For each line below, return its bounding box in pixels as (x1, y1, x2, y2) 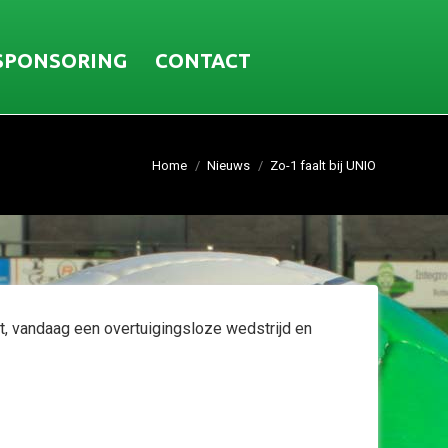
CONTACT (155, 48, 251, 72)
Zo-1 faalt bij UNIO (270, 157, 376, 173)
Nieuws (207, 157, 250, 173)
